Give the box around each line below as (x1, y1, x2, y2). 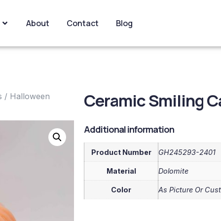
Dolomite (158, 166, 188, 175)
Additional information (84, 123, 174, 135)
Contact (67, 18, 99, 29)
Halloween (10, 91, 50, 101)
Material (106, 166, 136, 175)
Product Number (91, 147, 151, 156)
